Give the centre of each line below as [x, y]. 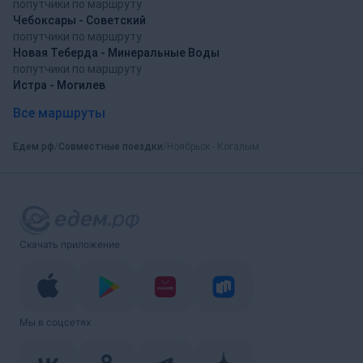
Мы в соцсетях [55, 322]
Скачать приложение [70, 244]
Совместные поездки [111, 147]
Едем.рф [34, 147]
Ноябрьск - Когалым [213, 147]
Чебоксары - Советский [79, 20]
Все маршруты [59, 113]
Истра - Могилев [59, 85]
